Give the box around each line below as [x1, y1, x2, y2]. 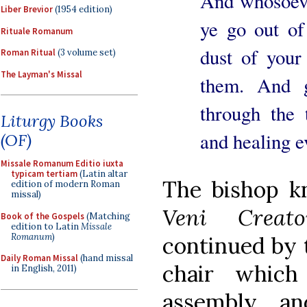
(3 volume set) [56, 47, 116, 58]
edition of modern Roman [11, 178, 120, 190]
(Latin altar [77, 168, 127, 180]
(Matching [84, 210, 130, 222]
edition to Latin [11, 220, 81, 232]
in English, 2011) [11, 262, 77, 274]
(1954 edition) [53, 3, 112, 15]
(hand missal [78, 252, 133, 264]
